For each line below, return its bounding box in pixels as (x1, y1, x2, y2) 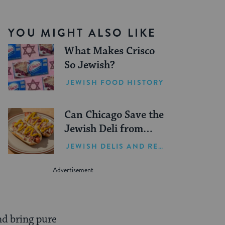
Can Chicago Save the (64, 108, 164, 122)
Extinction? (64, 137, 121, 150)
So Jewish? (64, 59, 116, 72)
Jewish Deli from (64, 123, 144, 136)
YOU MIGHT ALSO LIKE (8, 25, 157, 41)
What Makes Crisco (64, 45, 155, 58)
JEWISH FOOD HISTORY (66, 77, 164, 87)
